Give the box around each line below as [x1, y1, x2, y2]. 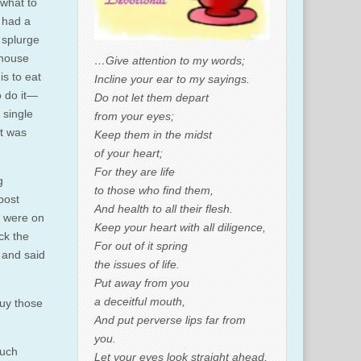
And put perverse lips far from [94, 313, 246, 326]
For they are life [94, 164, 175, 178]
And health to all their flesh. [94, 201, 233, 215]
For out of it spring [94, 239, 188, 252]
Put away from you [94, 276, 189, 289]
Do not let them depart [94, 90, 209, 104]
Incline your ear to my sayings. [94, 72, 250, 85]
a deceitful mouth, [94, 294, 185, 308]
